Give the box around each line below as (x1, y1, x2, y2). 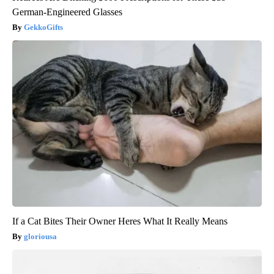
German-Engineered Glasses (12, 7, 122, 18)
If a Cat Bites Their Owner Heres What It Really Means (12, 216, 228, 227)
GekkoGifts (24, 23, 63, 32)
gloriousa (24, 232, 57, 242)
